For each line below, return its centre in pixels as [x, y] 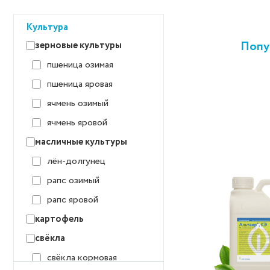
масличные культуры [81, 142]
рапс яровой [73, 200]
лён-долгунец [76, 161]
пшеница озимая [80, 65]
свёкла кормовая [82, 258]
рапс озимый [73, 181]
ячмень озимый [78, 103]
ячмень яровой [77, 123]
